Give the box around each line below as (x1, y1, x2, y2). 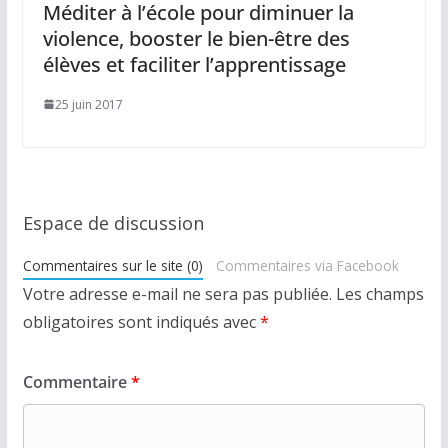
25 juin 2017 (54, 95, 123, 113)
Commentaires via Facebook (216, 255, 400, 275)
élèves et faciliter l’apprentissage (42, 50, 346, 78)
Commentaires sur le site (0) (22, 255, 203, 275)
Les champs (335, 282, 424, 305)
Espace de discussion (22, 210, 204, 235)
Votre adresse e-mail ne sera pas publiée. (22, 282, 332, 305)
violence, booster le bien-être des (42, 24, 350, 52)
